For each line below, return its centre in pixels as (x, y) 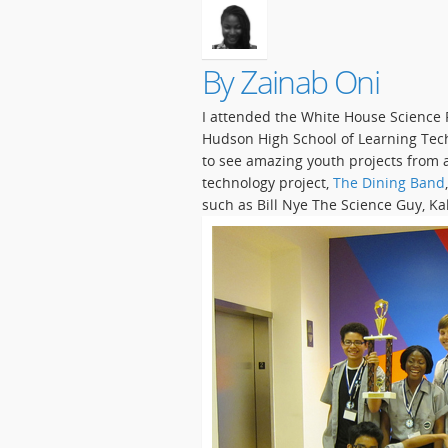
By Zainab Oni (291, 81)
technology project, (267, 182)
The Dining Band (389, 182)
